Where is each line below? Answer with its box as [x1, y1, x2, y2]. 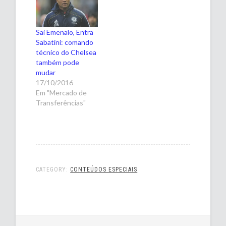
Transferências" [36, 98, 86, 107]
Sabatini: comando [36, 37, 94, 46]
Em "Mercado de [36, 88, 87, 97]
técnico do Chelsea [36, 47, 97, 56]
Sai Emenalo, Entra [36, 27, 94, 36]
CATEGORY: [36, 165, 71, 173]
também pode [36, 58, 80, 67]
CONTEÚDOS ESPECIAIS [70, 165, 138, 173]
